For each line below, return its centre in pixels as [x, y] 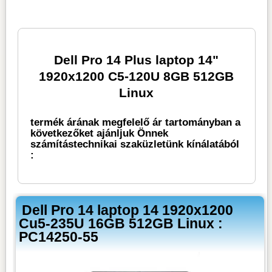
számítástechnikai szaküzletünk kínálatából [135, 144]
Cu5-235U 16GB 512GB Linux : [121, 223]
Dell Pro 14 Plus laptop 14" [137, 59]
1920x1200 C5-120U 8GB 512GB [137, 76]
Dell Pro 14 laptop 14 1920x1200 [128, 210]
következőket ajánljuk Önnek [100, 133]
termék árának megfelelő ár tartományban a [136, 122]
